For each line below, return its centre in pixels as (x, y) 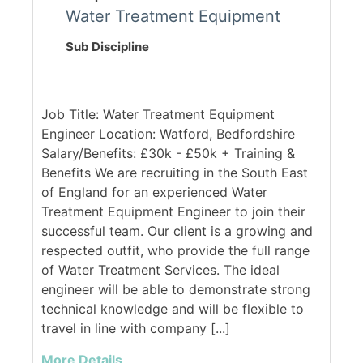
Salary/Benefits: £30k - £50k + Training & (168, 153)
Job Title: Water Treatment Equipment (158, 114)
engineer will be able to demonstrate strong (176, 289)
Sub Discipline (107, 46)
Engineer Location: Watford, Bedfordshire (168, 133)
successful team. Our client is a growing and (177, 231)
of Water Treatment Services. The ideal (160, 269)
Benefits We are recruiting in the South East (175, 172)
